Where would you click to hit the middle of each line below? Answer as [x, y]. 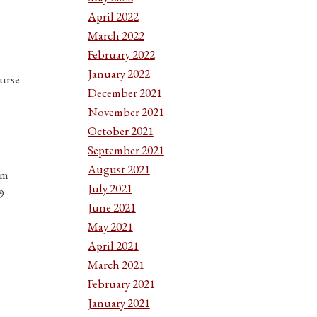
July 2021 [110, 188]
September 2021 [126, 150]
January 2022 [119, 73]
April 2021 [113, 245]
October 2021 [120, 131]
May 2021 [110, 226]
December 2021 [125, 92]
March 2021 [116, 264]
